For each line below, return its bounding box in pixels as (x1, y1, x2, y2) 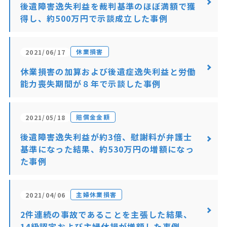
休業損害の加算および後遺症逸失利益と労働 (20, 65, 196, 78)
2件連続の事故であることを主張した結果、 (20, 208, 193, 220)
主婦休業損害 (76, 190, 117, 199)
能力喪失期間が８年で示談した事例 (20, 78, 161, 90)
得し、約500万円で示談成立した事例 (20, 12, 168, 24)
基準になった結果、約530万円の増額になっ (20, 143, 195, 155)
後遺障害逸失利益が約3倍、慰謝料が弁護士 (20, 131, 193, 143)
